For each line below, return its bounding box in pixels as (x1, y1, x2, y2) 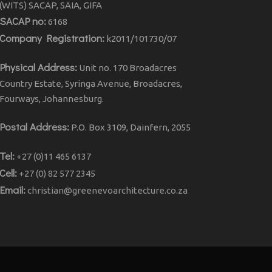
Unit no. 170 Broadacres (76, 62, 177, 73)
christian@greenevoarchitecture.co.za (27, 185, 188, 195)
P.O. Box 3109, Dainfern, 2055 (69, 121, 191, 132)
